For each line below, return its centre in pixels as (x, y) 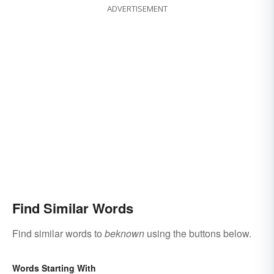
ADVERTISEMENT (137, 9)
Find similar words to (58, 234)
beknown (124, 234)
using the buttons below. (198, 234)
